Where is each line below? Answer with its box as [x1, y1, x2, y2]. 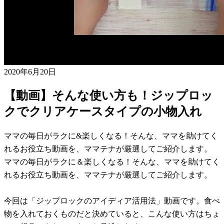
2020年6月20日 [4, 67, 56, 76]
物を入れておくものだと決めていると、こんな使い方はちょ [4, 209, 220, 218]
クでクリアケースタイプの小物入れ [4, 104, 202, 118]
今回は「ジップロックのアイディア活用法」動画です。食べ [4, 196, 220, 205]
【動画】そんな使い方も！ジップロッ [4, 88, 213, 102]
